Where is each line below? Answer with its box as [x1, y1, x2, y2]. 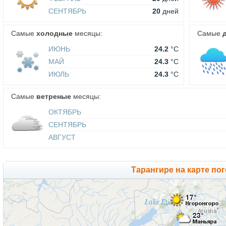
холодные [36, 29, 73, 38]
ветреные [36, 92, 71, 101]
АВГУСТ [48, 133, 76, 142]
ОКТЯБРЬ [48, 108, 81, 117]
